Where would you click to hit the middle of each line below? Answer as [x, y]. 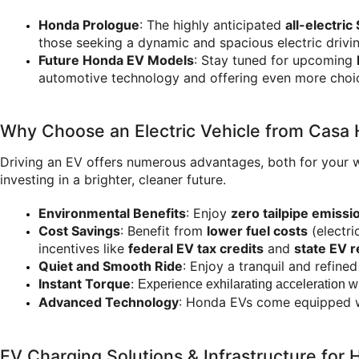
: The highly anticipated [212, 24]
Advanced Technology [109, 303]
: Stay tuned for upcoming [275, 60]
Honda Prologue [89, 24]
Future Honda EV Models [116, 60]
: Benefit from [163, 231]
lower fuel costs [257, 231]
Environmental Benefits [112, 214]
